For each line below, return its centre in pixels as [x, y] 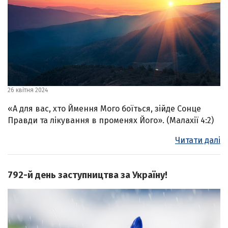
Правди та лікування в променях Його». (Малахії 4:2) [111, 121]
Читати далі [198, 140]
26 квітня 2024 [28, 90]
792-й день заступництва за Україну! [88, 175]
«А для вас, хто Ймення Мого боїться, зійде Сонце [104, 109]
